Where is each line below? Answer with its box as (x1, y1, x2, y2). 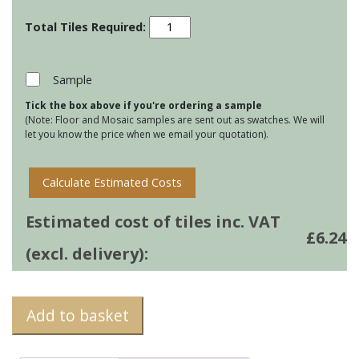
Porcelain (148, 15, 196, 31)
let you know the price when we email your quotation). (25, 127, 268, 141)
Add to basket (26, 304, 129, 326)
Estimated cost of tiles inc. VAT (26, 210, 280, 232)
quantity (148, 99, 192, 115)
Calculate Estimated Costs (42, 174, 182, 190)
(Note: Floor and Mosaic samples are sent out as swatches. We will (25, 112, 325, 127)
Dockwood (148, 66, 206, 82)
